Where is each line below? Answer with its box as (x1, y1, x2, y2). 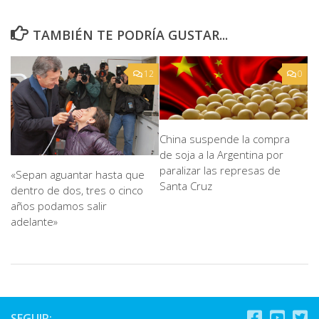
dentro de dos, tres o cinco (11, 183, 143, 198)
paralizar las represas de (159, 162, 281, 177)
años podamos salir (11, 199, 107, 214)
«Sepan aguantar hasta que (11, 167, 145, 182)
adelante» (11, 214, 58, 229)
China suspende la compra (159, 131, 290, 146)
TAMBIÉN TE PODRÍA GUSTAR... (32, 26, 228, 44)
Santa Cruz (159, 178, 212, 193)
